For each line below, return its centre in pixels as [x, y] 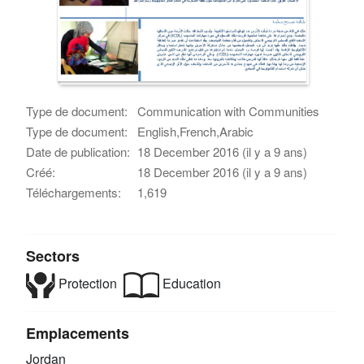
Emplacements [78, 333]
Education [191, 283]
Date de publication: [78, 151]
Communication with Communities [229, 110]
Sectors [53, 256]
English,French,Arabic [196, 131]
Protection [86, 283]
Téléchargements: [74, 192]
